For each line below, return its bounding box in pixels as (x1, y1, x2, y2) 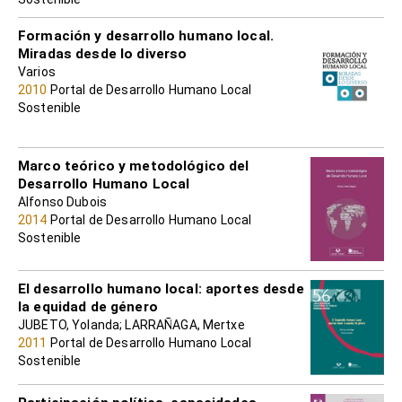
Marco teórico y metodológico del (18, 157, 249, 174)
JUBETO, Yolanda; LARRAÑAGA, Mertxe (18, 318, 245, 333)
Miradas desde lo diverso (18, 45, 188, 62)
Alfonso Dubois (18, 194, 107, 209)
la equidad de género (18, 299, 158, 316)
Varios (18, 64, 56, 79)
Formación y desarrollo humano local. (18, 27, 275, 44)
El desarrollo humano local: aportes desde (18, 281, 304, 298)
